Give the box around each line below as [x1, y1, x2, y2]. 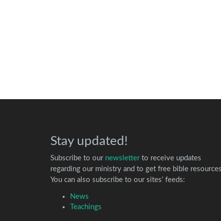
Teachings [70, 203, 102, 211]
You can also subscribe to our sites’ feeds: [50, 176, 185, 184]
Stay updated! [50, 134, 128, 147]
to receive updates [140, 154, 201, 162]
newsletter [105, 154, 140, 162]
